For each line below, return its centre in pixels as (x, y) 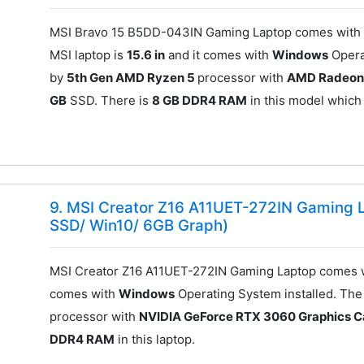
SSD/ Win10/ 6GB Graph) (139, 226)
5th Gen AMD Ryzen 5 (132, 77)
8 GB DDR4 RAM (200, 100)
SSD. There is (110, 100)
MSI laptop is (89, 54)
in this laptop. (155, 340)
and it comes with (219, 54)
